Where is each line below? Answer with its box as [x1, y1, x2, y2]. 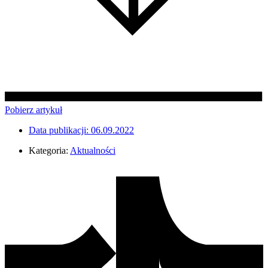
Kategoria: [29, 145, 68, 156]
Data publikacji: [29, 125, 89, 136]
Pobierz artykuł [5, 105, 62, 115]
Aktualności [70, 145, 115, 156]
